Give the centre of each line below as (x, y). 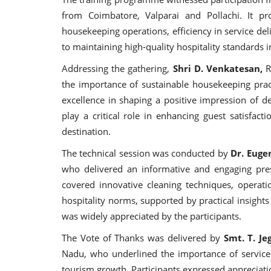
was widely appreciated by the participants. (152, 216)
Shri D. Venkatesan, (216, 68)
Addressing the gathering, (116, 68)
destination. (86, 131)
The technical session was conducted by (145, 153)
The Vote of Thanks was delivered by (143, 237)
